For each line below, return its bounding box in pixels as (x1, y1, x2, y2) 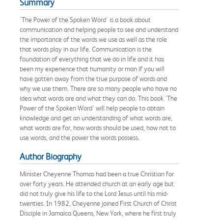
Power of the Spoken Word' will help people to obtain (20, 104, 165, 112)
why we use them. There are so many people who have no (20, 84, 177, 92)
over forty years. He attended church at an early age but (20, 179, 174, 188)
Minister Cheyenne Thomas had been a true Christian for (20, 169, 174, 178)
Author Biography (20, 151, 81, 162)
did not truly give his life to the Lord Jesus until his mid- (20, 189, 168, 197)
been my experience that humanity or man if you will (20, 64, 165, 73)
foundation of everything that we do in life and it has (20, 55, 164, 63)
